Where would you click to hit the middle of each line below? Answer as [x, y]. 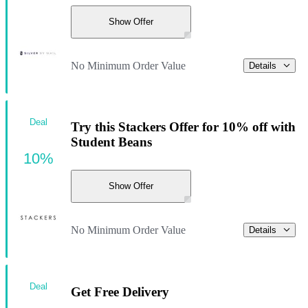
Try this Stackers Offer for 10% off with [183, 127]
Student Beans [111, 142]
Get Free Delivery [120, 291]
